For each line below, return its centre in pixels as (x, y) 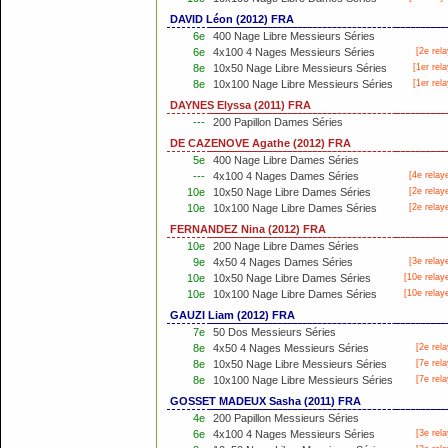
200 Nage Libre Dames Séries (286, 246)
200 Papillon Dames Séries (278, 122)
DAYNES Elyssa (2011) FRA (240, 105)
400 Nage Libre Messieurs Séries (294, 36)
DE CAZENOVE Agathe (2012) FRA (260, 143)
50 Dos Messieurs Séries (274, 332)
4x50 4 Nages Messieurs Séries (291, 348)
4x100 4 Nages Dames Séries (286, 176)
